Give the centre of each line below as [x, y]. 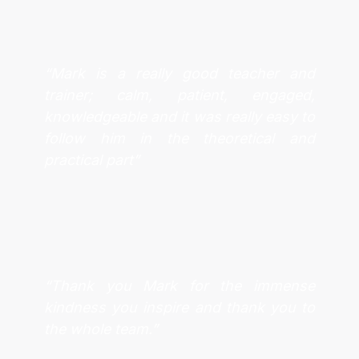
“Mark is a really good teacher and [179, 73]
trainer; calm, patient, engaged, [179, 95]
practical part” [92, 159]
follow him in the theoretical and [179, 138]
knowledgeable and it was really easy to [179, 116]
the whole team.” [101, 329]
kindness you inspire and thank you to [179, 307]
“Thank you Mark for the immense [179, 285]
